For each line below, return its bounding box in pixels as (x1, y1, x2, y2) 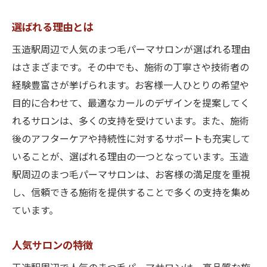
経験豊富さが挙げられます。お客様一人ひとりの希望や (12, 78, 249, 94)
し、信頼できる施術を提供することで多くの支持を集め (12, 185, 250, 201)
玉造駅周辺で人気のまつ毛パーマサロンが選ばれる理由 (12, 42, 250, 58)
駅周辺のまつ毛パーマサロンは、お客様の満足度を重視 (12, 167, 250, 184)
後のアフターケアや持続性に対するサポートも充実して (12, 132, 250, 148)
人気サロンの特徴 (12, 237, 93, 254)
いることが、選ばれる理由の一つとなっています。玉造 (12, 150, 249, 166)
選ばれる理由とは (12, 19, 93, 36)
